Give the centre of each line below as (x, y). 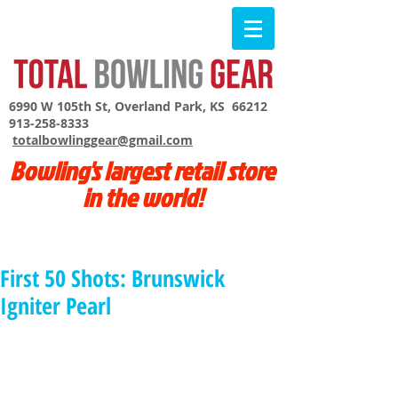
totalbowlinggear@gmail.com (103, 140)
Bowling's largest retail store (142, 171)
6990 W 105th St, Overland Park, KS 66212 (138, 106)
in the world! (142, 197)
